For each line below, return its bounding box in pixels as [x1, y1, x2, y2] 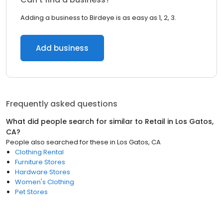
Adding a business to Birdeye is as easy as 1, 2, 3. [20, 13, 176, 22]
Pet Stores [15, 187, 48, 197]
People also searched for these [6, 137, 109, 147]
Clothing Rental [15, 147, 64, 157]
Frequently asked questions [6, 98, 117, 110]
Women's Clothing [15, 177, 74, 187]
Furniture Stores [15, 157, 65, 167]
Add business [36, 43, 89, 53]
